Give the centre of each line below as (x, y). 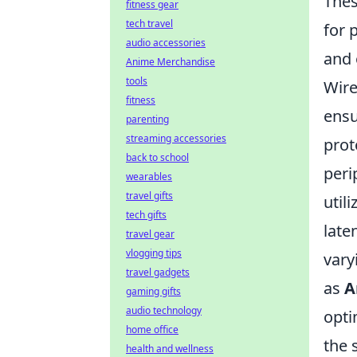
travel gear (150, 234)
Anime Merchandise (171, 62)
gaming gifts (153, 291)
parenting (147, 119)
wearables (149, 177)
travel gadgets (158, 272)
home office (152, 330)
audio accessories (166, 43)
